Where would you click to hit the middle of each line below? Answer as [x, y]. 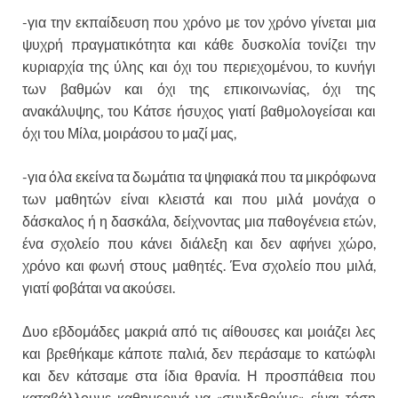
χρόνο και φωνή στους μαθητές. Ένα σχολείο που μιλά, [199, 266]
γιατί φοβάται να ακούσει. [99, 288]
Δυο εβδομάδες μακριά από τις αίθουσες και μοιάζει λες [199, 331]
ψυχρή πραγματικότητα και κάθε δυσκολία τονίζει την [199, 44]
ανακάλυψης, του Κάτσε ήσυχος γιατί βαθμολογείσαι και [199, 111]
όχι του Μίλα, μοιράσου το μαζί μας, [129, 133]
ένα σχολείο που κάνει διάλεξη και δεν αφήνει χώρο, [199, 243]
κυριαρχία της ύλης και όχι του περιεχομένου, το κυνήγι [199, 67]
